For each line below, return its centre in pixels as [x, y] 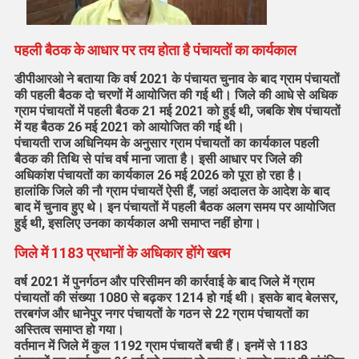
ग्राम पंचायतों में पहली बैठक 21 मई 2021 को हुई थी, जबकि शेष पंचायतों [177, 111]
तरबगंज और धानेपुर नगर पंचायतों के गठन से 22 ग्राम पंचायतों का [161, 314]
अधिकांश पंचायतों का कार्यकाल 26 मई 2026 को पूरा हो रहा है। [158, 175]
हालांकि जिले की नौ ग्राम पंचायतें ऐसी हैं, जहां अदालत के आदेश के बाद [171, 192]
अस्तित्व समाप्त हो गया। [69, 330]
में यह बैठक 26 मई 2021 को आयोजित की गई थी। [129, 127]
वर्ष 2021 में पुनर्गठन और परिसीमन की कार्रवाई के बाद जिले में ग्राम [164, 282]
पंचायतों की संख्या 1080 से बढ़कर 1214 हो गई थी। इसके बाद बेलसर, [176, 298]
